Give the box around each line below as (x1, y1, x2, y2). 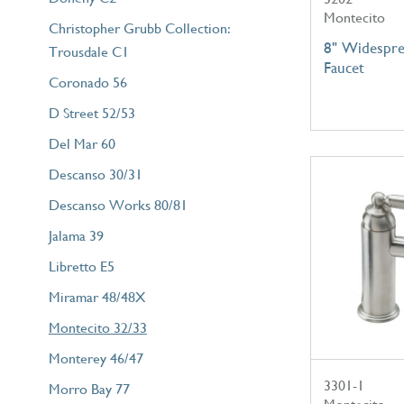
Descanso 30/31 (48, 165, 142, 183)
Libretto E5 (48, 257, 115, 275)
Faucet (323, 58, 364, 77)
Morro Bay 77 (48, 380, 130, 398)
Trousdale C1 (48, 42, 129, 60)
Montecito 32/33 (48, 318, 147, 336)
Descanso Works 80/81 (48, 196, 188, 214)
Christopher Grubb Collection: (48, 19, 231, 37)
